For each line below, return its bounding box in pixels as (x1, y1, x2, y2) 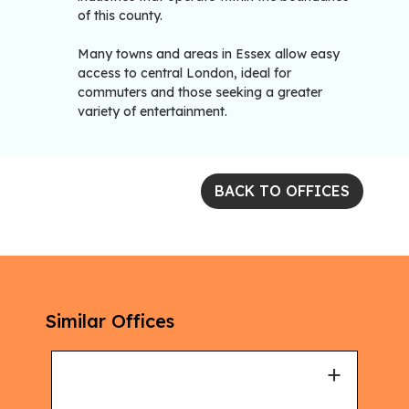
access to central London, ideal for (78, 65, 291, 82)
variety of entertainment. (78, 103, 227, 121)
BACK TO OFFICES (215, 182, 350, 201)
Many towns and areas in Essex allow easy (78, 46, 340, 63)
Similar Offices (46, 309, 174, 333)
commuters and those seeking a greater (78, 84, 322, 101)
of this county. (78, 7, 163, 25)
